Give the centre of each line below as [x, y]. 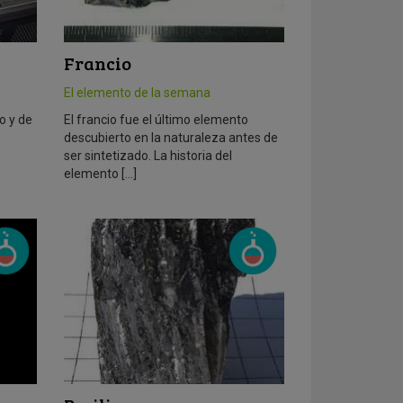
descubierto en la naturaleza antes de [170, 138]
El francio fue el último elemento [156, 120]
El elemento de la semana [137, 93]
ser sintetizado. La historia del [148, 156]
